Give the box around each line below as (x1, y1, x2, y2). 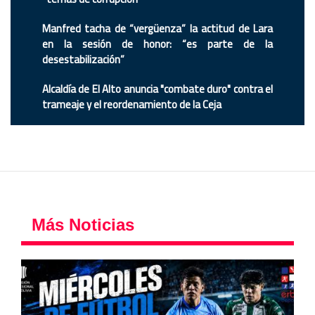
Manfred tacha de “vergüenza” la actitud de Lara (42, 18, 273, 39)
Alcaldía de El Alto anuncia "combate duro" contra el (42, 79, 273, 100)
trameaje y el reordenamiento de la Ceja (42, 94, 224, 115)
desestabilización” (42, 49, 124, 70)
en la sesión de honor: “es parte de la (42, 34, 273, 55)
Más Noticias (32, 215, 134, 235)
